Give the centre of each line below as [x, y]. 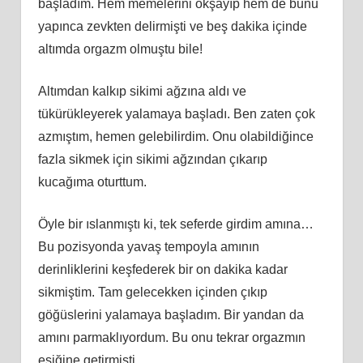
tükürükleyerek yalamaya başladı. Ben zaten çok [176, 113]
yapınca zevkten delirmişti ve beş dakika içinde [172, 26]
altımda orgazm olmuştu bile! [120, 49]
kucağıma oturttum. [92, 181]
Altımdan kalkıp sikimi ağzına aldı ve [142, 91]
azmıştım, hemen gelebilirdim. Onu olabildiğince [175, 136]
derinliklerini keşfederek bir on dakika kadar [162, 269]
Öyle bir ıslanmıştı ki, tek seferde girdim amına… [175, 224]
